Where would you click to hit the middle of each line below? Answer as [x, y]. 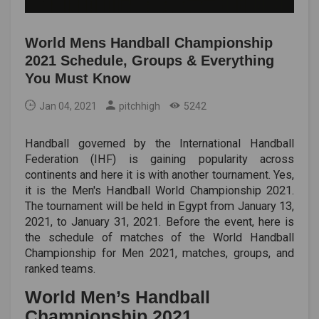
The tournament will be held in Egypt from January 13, [159, 206]
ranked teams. [60, 268]
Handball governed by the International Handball [159, 143]
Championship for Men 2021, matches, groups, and [159, 253]
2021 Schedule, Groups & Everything [150, 60]
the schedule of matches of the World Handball [159, 237]
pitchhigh [140, 106]
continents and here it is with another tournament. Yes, [159, 174]
